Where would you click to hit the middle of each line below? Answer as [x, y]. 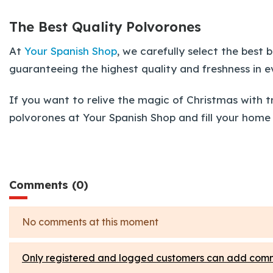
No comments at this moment [90, 222]
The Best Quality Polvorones [105, 27]
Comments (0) [49, 185]
